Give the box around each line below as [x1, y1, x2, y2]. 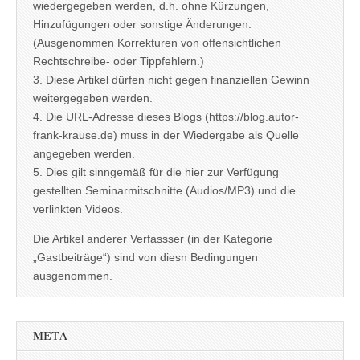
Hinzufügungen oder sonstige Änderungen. [33, 18, 252, 31]
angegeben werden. [33, 147, 135, 161]
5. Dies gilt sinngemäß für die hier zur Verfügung [33, 166, 279, 179]
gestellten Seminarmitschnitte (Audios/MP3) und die [33, 184, 296, 198]
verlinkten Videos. [33, 202, 123, 216]
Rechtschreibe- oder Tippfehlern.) [33, 55, 204, 68]
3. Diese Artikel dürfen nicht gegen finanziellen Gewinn [33, 73, 309, 87]
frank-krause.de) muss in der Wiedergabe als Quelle [33, 129, 299, 142]
